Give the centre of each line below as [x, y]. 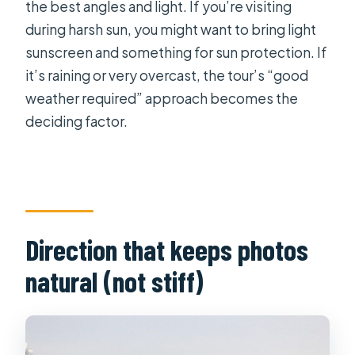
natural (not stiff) [115, 281]
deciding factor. [77, 121]
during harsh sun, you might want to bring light [171, 29]
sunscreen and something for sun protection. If [177, 52]
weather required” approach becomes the [162, 98]
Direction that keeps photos [167, 250]
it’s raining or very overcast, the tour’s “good [167, 75]
